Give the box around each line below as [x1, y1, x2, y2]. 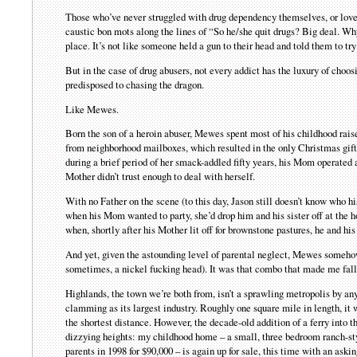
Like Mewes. [65, 101, 120, 116]
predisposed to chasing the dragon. [65, 76, 205, 92]
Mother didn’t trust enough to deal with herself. [65, 169, 256, 184]
